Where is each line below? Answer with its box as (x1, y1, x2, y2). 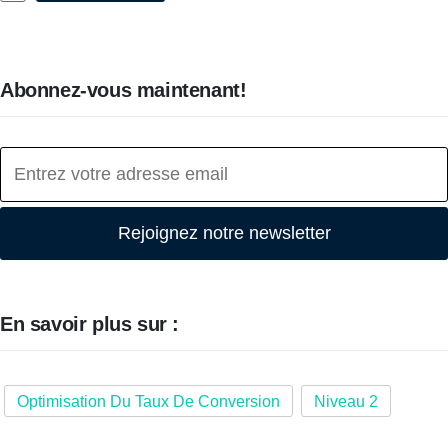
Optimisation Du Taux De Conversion (17, 392, 280, 410)
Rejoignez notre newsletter (117, 223, 331, 243)
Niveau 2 (314, 392, 378, 410)
